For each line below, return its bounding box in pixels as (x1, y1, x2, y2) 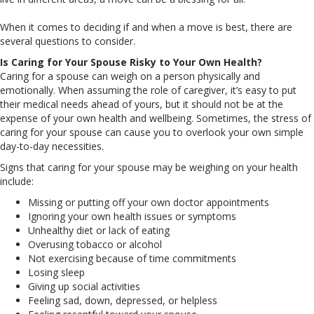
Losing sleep (28, 265, 85, 279)
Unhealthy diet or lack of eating (28, 223, 170, 237)
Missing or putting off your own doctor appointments (28, 195, 269, 209)
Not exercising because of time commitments (28, 251, 236, 265)
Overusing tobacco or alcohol (28, 237, 162, 251)
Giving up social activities (28, 279, 140, 293)
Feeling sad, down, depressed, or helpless (28, 293, 217, 307)
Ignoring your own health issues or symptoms (28, 209, 236, 223)
